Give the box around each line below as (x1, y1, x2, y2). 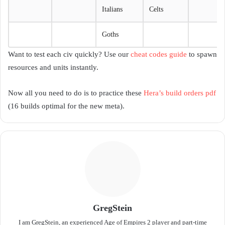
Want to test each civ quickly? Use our (8, 50, 131, 58)
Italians (102, 5, 123, 13)
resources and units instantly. (8, 63, 98, 71)
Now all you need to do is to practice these (8, 88, 144, 97)
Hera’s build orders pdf (144, 88, 216, 97)
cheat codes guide (131, 50, 187, 58)
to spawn (187, 50, 217, 58)
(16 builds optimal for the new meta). (8, 101, 125, 110)
